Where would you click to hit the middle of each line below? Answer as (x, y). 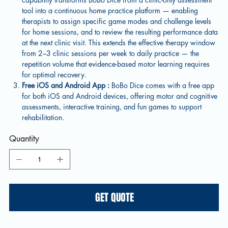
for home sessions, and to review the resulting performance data (120, 32)
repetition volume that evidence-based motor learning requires (116, 64)
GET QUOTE (115, 197)
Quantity (24, 139)
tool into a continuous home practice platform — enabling (110, 10)
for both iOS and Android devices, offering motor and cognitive (120, 96)
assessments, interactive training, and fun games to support (112, 107)
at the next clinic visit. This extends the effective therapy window (119, 42)
